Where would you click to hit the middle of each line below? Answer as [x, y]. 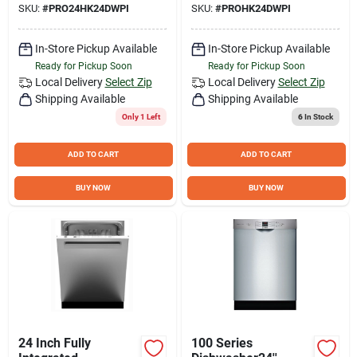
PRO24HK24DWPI [88, 8]
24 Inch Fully [54, 343]
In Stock [318, 116]
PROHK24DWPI [256, 8]
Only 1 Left [141, 116]
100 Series [222, 343]
